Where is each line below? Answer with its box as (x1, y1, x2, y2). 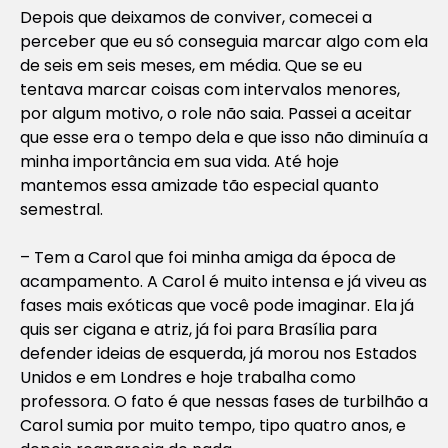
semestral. (20, 197, 103, 221)
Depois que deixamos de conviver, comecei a (20, 5, 372, 29)
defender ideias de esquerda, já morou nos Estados (20, 341, 417, 365)
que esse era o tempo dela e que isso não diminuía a (20, 125, 428, 149)
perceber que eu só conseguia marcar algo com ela (20, 29, 428, 53)
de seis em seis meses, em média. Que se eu (20, 53, 362, 77)
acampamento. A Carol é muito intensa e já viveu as (20, 269, 427, 293)
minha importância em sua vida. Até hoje (20, 149, 339, 173)
